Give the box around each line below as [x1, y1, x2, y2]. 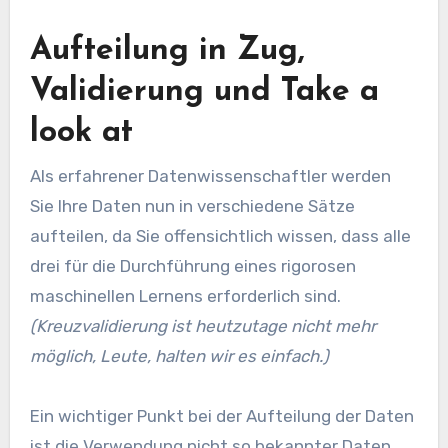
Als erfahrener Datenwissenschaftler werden [29, 165, 391, 186]
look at [29, 117, 133, 150]
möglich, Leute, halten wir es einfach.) [29, 345, 329, 366]
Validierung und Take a [29, 76, 379, 109]
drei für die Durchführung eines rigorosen [29, 255, 356, 276]
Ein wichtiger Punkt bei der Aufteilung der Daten [29, 405, 414, 426]
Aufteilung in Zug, [29, 35, 305, 68]
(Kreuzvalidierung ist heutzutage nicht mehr [29, 315, 376, 336]
